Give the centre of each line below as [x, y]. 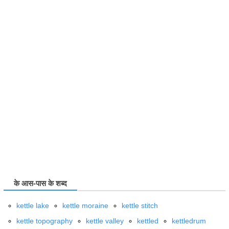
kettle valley [105, 221]
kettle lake [33, 205]
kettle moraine [85, 205]
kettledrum [189, 221]
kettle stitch [140, 205]
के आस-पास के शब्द [40, 184]
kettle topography [44, 221]
